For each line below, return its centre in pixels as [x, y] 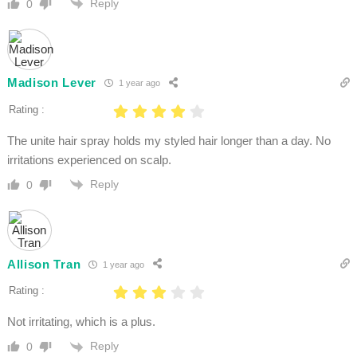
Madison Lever [51, 83]
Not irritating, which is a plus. [81, 322]
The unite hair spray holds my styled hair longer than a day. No [169, 140]
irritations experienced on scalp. [89, 159]
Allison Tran [44, 264]
